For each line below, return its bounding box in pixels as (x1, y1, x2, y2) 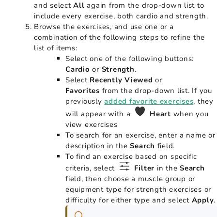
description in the (65, 141, 130, 151)
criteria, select (65, 163, 117, 173)
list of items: (34, 43, 77, 53)
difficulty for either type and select (65, 195, 192, 205)
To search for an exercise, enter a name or (65, 130, 216, 140)
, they (193, 96, 214, 107)
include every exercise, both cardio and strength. (34, 11, 208, 21)
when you (173, 109, 209, 119)
